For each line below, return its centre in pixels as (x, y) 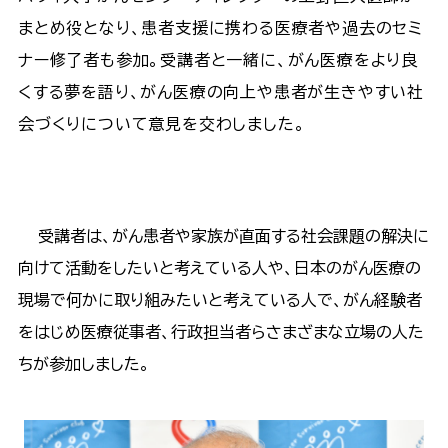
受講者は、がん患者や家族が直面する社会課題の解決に (223, 236)
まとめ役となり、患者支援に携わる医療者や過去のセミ (220, 28)
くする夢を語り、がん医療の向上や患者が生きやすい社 (220, 92)
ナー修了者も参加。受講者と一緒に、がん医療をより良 (217, 60)
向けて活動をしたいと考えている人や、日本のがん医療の (219, 268)
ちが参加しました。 (93, 364)
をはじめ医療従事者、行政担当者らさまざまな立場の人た (220, 332)
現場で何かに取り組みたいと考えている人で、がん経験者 (219, 300)
